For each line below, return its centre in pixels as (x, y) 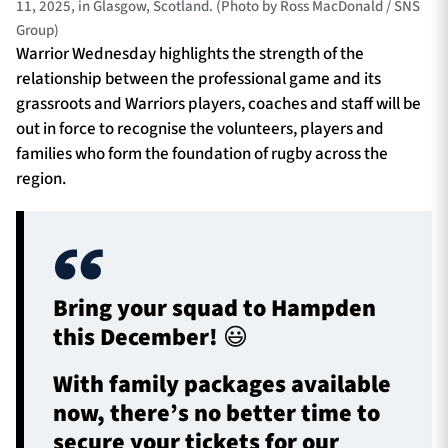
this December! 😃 (151, 337)
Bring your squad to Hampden (215, 308)
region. (41, 179)
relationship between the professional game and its (198, 79)
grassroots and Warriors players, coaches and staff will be (218, 104)
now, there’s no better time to (217, 414)
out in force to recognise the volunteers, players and (200, 129)
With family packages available (222, 385)
